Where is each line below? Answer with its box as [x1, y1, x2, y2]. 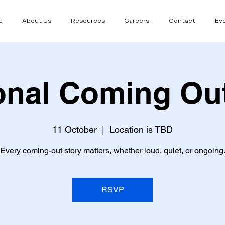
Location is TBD [109, 124, 173, 135]
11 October [52, 124, 97, 135]
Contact [169, 17, 195, 25]
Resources [70, 17, 105, 25]
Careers [124, 17, 150, 25]
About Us [22, 17, 51, 25]
